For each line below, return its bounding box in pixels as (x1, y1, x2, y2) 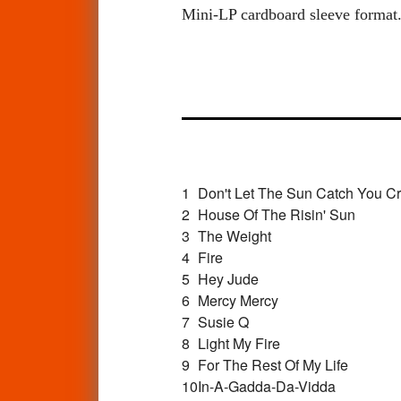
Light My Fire (197, 332, 280, 354)
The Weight (197, 225, 271, 246)
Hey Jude (197, 268, 259, 289)
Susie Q (197, 311, 249, 332)
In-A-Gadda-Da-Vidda (197, 375, 336, 397)
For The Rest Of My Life (197, 354, 348, 375)
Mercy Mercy (197, 289, 278, 311)
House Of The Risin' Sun (197, 203, 355, 225)
